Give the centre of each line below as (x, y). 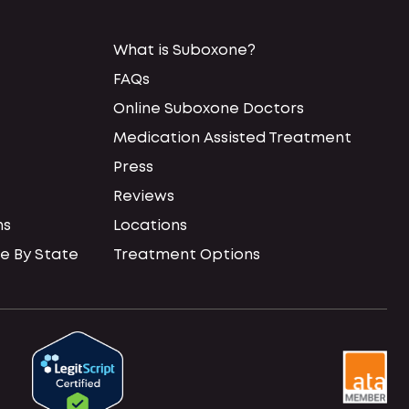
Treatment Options (187, 255)
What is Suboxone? (184, 50)
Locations (150, 225)
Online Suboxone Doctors (209, 109)
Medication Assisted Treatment (232, 138)
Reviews (144, 196)
